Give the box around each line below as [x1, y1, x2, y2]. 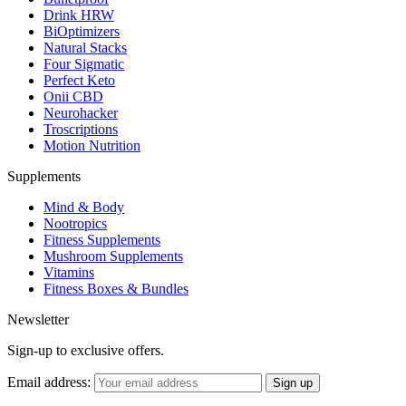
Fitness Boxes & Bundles [43, 280, 188, 296]
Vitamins [43, 264, 94, 280]
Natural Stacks [43, 39, 127, 55]
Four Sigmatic [43, 55, 124, 72]
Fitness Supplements [43, 231, 160, 247]
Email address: [7, 373, 94, 390]
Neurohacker [43, 104, 118, 121]
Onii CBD [43, 88, 103, 104]
